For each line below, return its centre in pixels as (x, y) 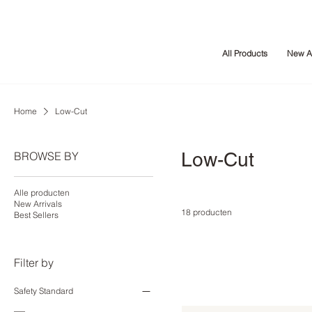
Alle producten (42, 193)
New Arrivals (38, 204)
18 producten (206, 212)
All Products (244, 54)
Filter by (34, 263)
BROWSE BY (46, 156)
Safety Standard (44, 291)
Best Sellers (36, 215)
